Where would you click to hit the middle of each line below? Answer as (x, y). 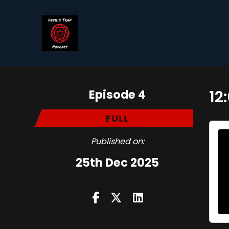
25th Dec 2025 (118, 163)
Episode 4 (118, 95)
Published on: (117, 141)
